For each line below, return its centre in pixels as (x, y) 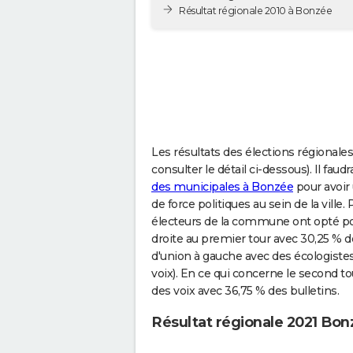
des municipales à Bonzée (222, 186)
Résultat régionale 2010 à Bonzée (255, 10)
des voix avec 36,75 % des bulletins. (245, 290)
